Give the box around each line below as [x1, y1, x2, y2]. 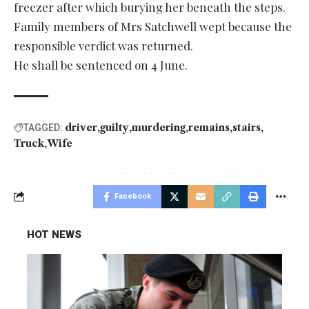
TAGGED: [23, 121, 63, 133]
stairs [232, 121, 261, 134]
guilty [100, 121, 129, 134]
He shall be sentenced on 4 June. [14, 57, 188, 72]
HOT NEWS [27, 228, 81, 241]
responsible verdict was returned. [14, 37, 193, 53]
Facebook [114, 191, 151, 201]
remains [188, 121, 230, 134]
